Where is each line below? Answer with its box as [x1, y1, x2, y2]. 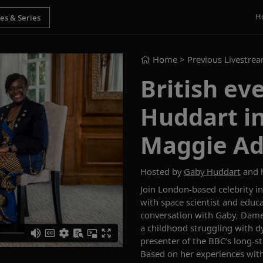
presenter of [140, 235, 190, 247]
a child [140, 222, 167, 234]
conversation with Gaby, [140, 209, 241, 221]
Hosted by [140, 166, 184, 177]
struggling [190, 222, 235, 234]
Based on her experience [140, 248, 240, 259]
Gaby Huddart [184, 166, 241, 177]
